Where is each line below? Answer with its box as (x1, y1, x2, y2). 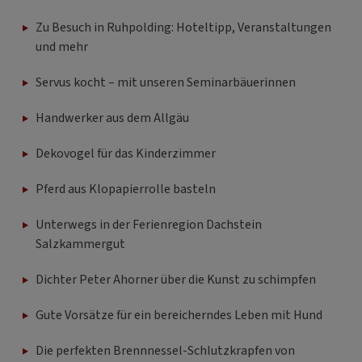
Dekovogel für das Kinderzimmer (36, 144, 216, 162)
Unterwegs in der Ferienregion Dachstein (36, 215, 262, 234)
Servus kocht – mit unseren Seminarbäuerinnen (36, 73, 296, 91)
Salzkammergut (36, 234, 125, 253)
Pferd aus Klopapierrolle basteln (36, 179, 216, 198)
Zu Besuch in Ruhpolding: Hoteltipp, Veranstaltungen (36, 18, 331, 36)
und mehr (36, 37, 88, 56)
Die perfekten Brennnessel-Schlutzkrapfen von (36, 341, 295, 360)
